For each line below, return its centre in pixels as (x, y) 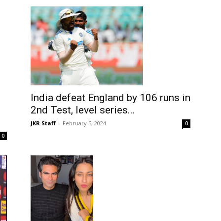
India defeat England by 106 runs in (110, 97)
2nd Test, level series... (83, 110)
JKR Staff (43, 123)
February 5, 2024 (84, 123)
